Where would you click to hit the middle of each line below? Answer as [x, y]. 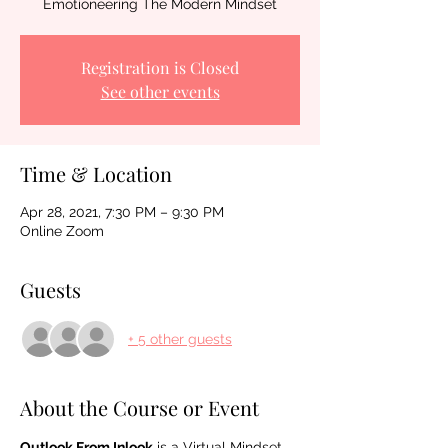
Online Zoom [62, 231]
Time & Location [96, 173]
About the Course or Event [139, 407]
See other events [160, 91]
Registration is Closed [160, 67]
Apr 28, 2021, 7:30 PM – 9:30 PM [122, 212]
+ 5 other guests [180, 338]
